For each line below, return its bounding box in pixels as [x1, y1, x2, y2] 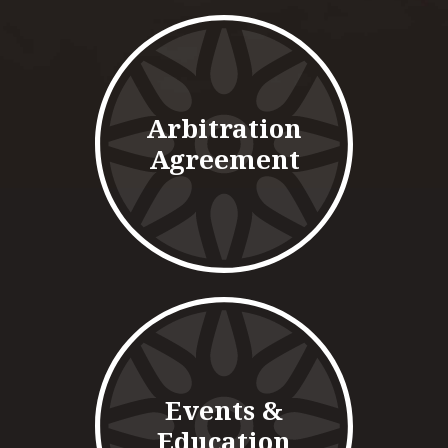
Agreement [148, 141, 300, 178]
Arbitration [146, 110, 302, 147]
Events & [165, 392, 283, 429]
